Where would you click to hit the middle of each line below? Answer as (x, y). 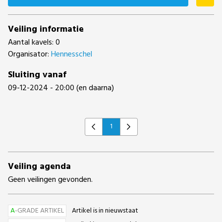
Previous (102, 132)
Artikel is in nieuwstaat (105, 211)
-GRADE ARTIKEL (39, 211)
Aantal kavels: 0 (34, 43)
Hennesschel (72, 55)
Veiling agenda (39, 167)
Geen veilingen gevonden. (50, 180)
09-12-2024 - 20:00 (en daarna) (61, 88)
